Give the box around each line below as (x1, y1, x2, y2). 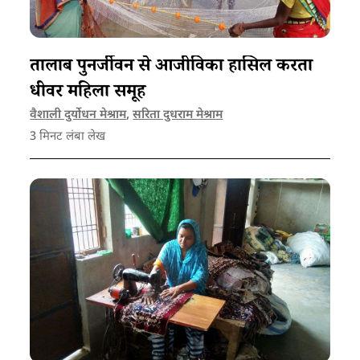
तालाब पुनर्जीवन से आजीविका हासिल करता (30, 53, 313, 82)
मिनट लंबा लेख (36, 129, 106, 145)
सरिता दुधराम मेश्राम (133, 107, 223, 123)
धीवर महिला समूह (30, 79, 146, 108)
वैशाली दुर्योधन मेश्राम (30, 107, 127, 123)
